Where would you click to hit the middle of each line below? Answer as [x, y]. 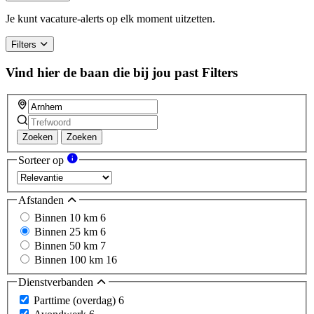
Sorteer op [42, 161]
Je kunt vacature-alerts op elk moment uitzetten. [110, 19]
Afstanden [42, 200]
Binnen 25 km [67, 232]
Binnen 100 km [70, 260]
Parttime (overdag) [76, 300]
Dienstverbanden [57, 282]
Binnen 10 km [67, 218]
